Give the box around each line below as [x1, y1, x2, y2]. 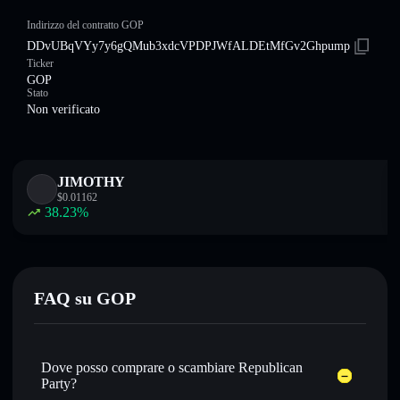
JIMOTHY [57, 174, 125, 189]
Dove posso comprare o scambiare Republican [41, 360, 303, 375]
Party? [41, 376, 77, 391]
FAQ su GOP [34, 288, 136, 308]
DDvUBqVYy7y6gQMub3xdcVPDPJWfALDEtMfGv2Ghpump [27, 39, 350, 53]
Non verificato [27, 103, 100, 116]
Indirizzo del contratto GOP [27, 19, 144, 31]
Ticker [27, 57, 54, 70]
